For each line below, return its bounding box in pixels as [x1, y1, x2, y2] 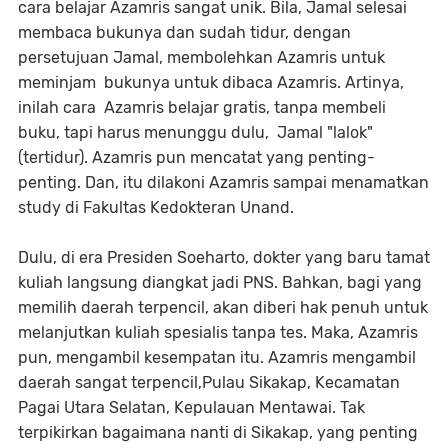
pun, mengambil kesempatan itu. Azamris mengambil [18, 348, 416, 367]
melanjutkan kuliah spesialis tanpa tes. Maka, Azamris [18, 323, 418, 342]
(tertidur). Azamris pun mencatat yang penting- [18, 148, 375, 167]
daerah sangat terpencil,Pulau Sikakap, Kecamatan [18, 373, 400, 392]
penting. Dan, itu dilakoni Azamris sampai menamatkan [18, 173, 429, 192]
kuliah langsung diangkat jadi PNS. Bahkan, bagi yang [18, 273, 422, 292]
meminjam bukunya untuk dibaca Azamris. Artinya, [18, 73, 404, 92]
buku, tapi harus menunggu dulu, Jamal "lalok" [18, 123, 373, 142]
